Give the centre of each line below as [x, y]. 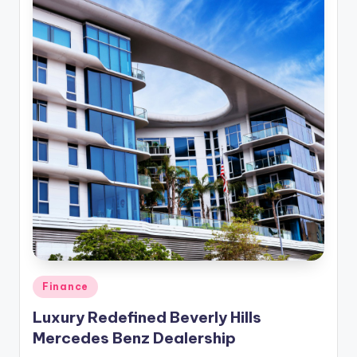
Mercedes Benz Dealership [134, 337]
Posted [50, 284]
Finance [66, 287]
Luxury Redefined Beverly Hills [147, 317]
